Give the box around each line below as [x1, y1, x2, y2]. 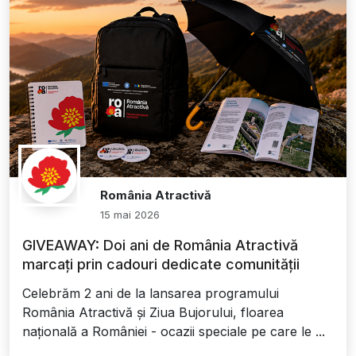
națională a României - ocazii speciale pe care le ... [22, 323, 325, 340]
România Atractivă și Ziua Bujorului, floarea [22, 304, 284, 321]
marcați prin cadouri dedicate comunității [22, 256, 300, 273]
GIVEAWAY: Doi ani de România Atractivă [22, 237, 298, 254]
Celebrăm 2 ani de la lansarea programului [22, 285, 279, 302]
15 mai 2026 [100, 208, 161, 222]
